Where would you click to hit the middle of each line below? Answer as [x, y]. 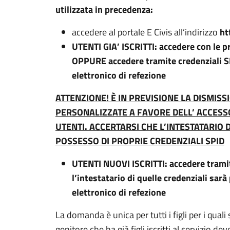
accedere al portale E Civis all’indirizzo [146, 32]
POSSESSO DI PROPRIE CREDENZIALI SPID [140, 141]
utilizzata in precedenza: [104, 9]
